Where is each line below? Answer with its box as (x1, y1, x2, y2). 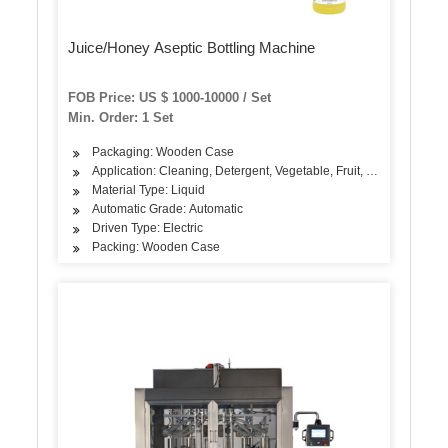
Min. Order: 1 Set (68, 109, 174, 125)
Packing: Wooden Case (92, 239, 221, 254)
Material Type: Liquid (92, 182, 206, 197)
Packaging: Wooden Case (92, 144, 235, 159)
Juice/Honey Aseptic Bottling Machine (68, 38, 316, 56)
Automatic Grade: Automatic (92, 201, 244, 216)
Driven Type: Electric (92, 220, 204, 235)
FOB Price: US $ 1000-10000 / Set (68, 89, 272, 105)
